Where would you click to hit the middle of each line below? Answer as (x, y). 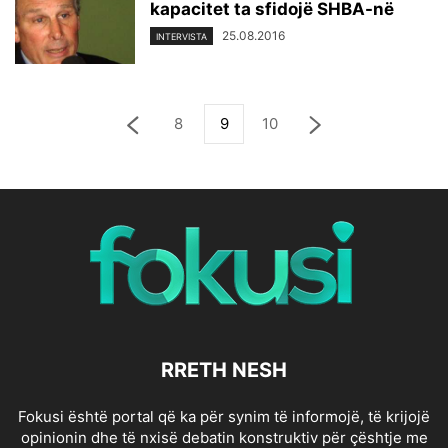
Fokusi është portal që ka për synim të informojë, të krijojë (224, 416)
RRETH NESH (224, 369)
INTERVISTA (181, 36)
